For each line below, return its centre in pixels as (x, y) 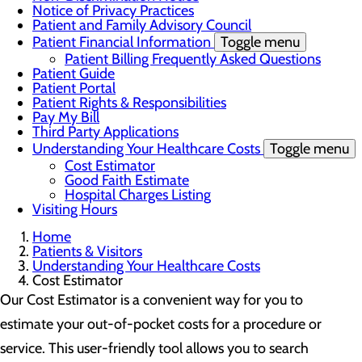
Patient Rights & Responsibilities (129, 103)
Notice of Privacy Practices (113, 11)
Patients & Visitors (87, 251)
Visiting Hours (75, 209)
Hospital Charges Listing (138, 195)
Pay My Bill (66, 117)
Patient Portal (74, 88)
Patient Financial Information (123, 42)
